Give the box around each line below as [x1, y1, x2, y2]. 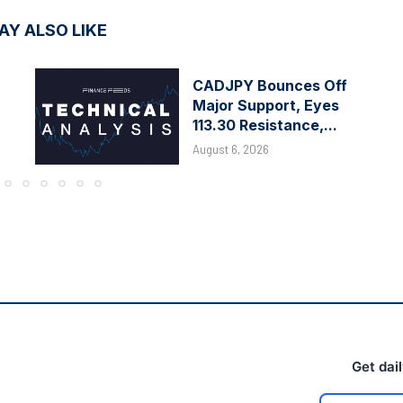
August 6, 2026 [193, 142, 269, 157]
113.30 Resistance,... [193, 116, 337, 135]
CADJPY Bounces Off [193, 76, 347, 95]
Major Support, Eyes [193, 96, 339, 115]
